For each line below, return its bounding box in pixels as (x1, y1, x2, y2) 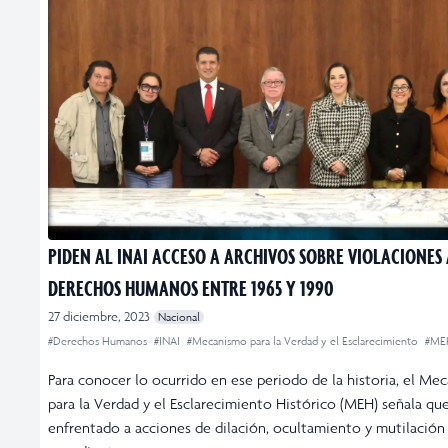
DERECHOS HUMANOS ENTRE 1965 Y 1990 (48, 273, 334, 301)
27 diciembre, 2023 (48, 307, 150, 325)
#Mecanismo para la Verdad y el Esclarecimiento (187, 333, 421, 348)
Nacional (158, 309, 200, 324)
